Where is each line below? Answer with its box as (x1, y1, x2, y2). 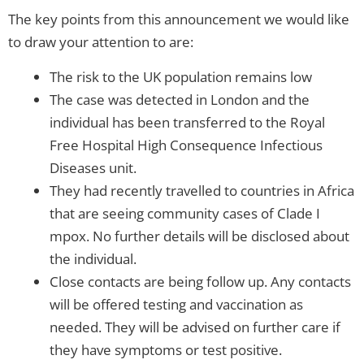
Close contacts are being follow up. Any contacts (50, 272, 351, 292)
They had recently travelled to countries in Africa (50, 181, 354, 201)
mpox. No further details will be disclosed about (50, 227, 349, 246)
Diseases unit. (50, 158, 136, 178)
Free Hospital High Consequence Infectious (50, 136, 323, 155)
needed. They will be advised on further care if (50, 318, 340, 337)
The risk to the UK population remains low (50, 67, 312, 87)
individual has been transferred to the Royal (50, 113, 325, 132)
